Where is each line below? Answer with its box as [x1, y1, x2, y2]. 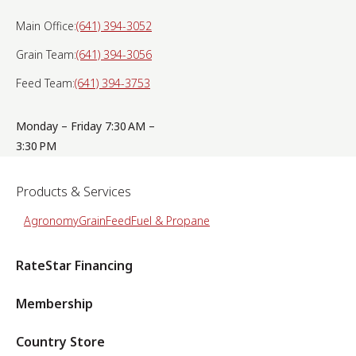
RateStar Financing [16, 256, 133, 274]
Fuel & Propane [131, 212, 210, 228]
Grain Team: [16, 46, 76, 62]
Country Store [16, 332, 105, 350]
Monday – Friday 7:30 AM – [16, 118, 155, 133]
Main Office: [16, 17, 76, 33]
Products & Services [16, 182, 131, 200]
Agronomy [24, 212, 79, 228]
